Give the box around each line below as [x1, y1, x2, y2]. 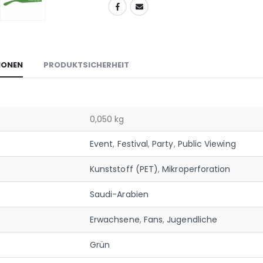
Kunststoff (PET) [90, 163, 159, 175]
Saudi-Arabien [90, 188, 149, 200]
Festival [117, 137, 149, 150]
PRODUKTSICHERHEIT [43, 59, 129, 70]
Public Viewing [177, 137, 236, 150]
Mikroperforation [162, 163, 231, 175]
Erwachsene [90, 213, 140, 225]
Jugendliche [167, 213, 218, 225]
